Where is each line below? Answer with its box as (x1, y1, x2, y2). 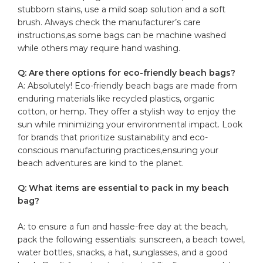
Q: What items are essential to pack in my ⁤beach (18, 182, 230, 193)
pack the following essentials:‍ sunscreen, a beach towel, (18, 234, 245, 245)
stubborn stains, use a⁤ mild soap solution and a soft (18, 4, 226, 15)
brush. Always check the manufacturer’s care (18, 16, 201, 28)
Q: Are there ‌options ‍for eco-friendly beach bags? (18, 67, 236, 78)
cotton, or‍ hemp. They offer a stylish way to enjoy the (18, 106, 237, 117)
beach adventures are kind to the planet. (18, 157, 184, 168)
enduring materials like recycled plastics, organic (18, 93, 215, 104)
